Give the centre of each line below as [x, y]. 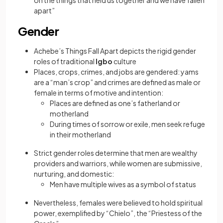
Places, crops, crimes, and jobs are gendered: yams [116, 72]
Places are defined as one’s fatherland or [115, 103]
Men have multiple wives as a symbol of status [123, 184]
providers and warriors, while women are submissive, [118, 164]
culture [124, 61]
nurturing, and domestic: [74, 174]
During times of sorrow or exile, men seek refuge [127, 124]
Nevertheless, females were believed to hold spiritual [118, 203]
